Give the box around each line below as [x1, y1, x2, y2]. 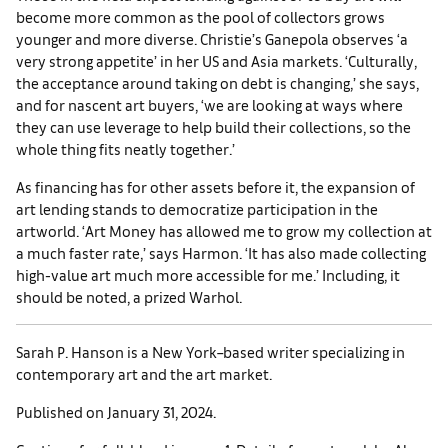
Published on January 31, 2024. [16, 401, 216, 421]
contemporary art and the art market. [16, 363, 272, 383]
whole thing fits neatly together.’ [16, 138, 235, 158]
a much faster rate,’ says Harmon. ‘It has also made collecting [16, 242, 426, 262]
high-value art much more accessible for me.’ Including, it [16, 264, 400, 284]
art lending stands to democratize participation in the [16, 198, 378, 218]
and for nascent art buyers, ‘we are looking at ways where [16, 94, 403, 114]
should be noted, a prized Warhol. [16, 286, 242, 306]
